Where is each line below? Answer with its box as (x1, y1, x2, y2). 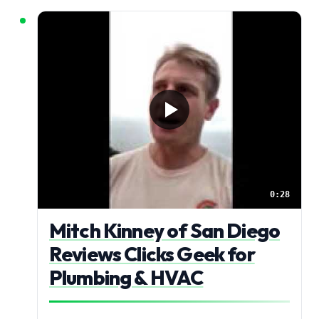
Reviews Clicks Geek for (49, 241, 255, 267)
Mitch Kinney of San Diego (49, 218, 281, 244)
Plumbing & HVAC (49, 265, 204, 291)
